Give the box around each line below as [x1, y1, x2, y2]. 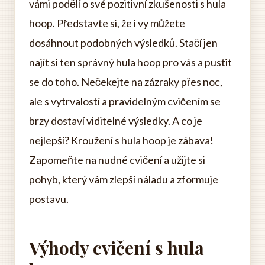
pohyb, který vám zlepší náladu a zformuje [29, 173, 218, 186]
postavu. [29, 192, 69, 205]
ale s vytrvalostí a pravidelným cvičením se [29, 95, 221, 108]
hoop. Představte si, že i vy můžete [29, 17, 185, 30]
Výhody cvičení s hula [29, 236, 204, 260]
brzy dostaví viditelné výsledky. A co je [29, 114, 202, 127]
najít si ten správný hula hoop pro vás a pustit [29, 56, 232, 69]
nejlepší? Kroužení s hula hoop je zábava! [29, 134, 214, 147]
